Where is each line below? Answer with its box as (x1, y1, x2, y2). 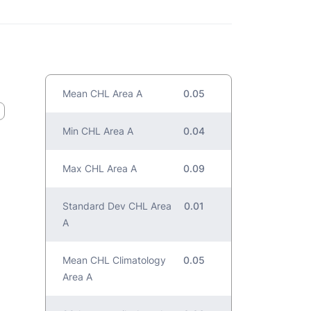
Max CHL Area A (62, 162, 137, 175)
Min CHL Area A (62, 125, 134, 137)
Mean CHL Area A (62, 87, 143, 100)
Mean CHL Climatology (62, 254, 167, 267)
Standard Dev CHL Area (62, 200, 172, 212)
